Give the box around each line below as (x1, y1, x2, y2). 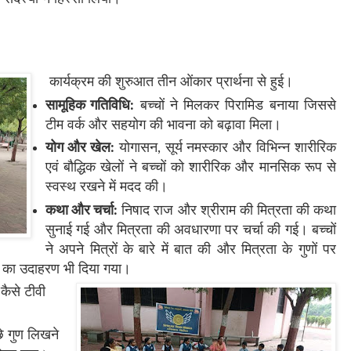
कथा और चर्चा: (45, 203, 118, 218)
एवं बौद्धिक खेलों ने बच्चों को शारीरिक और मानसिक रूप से (45, 161, 336, 175)
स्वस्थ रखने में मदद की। (45, 180, 168, 195)
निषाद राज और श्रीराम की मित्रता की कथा (121, 203, 337, 218)
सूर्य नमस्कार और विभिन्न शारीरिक (165, 141, 336, 156)
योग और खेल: (45, 141, 114, 156)
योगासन (118, 141, 157, 156)
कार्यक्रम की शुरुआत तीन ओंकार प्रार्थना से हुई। (49, 75, 293, 90)
